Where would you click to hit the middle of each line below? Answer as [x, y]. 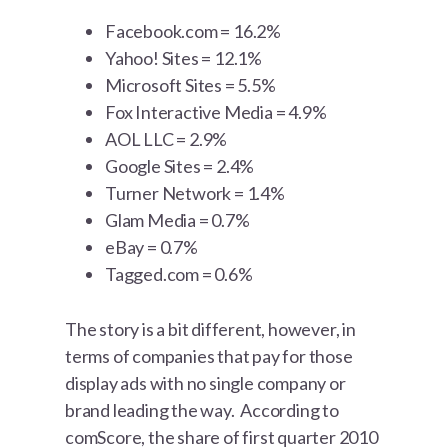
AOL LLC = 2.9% [166, 139]
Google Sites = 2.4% [180, 166]
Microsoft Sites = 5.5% [190, 85]
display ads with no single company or [205, 383]
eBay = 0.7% [151, 247]
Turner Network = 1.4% [195, 193]
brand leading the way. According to [202, 410]
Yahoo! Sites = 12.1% [184, 58]
